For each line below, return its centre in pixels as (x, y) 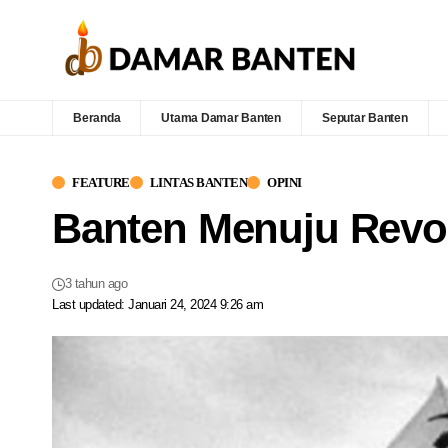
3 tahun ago (96, 283)
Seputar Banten (365, 117)
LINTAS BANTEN (198, 182)
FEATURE (101, 182)
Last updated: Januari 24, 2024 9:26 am (158, 304)
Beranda (97, 117)
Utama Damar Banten (221, 117)
